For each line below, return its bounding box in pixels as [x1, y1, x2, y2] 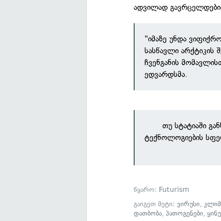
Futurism [159, 185, 190, 194]
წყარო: [134, 185, 159, 194]
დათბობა [134, 209, 162, 218]
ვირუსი [177, 200, 200, 209]
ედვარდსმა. [145, 70, 188, 79]
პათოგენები [166, 209, 204, 218]
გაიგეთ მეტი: [134, 200, 178, 209]
